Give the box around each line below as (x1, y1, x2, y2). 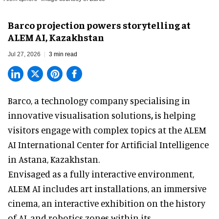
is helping (154, 109, 196, 121)
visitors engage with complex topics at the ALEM (8, 124, 206, 136)
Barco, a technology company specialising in (8, 95, 190, 107)
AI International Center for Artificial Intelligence (8, 139, 209, 151)
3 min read (49, 51, 77, 58)
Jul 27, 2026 (8, 51, 41, 58)
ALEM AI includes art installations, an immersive (8, 183, 206, 195)
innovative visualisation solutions (8, 109, 151, 121)
